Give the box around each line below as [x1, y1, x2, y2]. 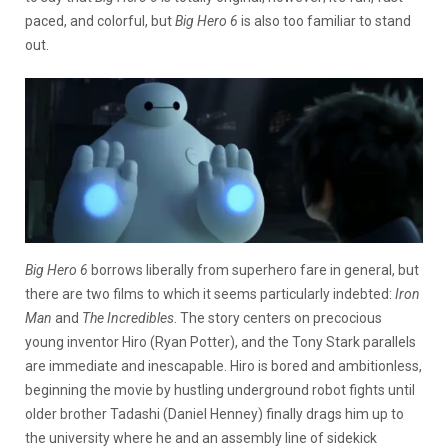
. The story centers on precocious [174, 310, 382, 327]
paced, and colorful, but [25, 13, 175, 30]
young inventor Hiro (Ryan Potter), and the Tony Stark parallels [25, 334, 416, 351]
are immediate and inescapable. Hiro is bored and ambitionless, [25, 358, 422, 375]
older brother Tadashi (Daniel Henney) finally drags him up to [25, 406, 404, 423]
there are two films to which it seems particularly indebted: [25, 286, 395, 303]
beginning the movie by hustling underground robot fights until [25, 382, 415, 399]
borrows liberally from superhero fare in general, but [91, 262, 419, 279]
